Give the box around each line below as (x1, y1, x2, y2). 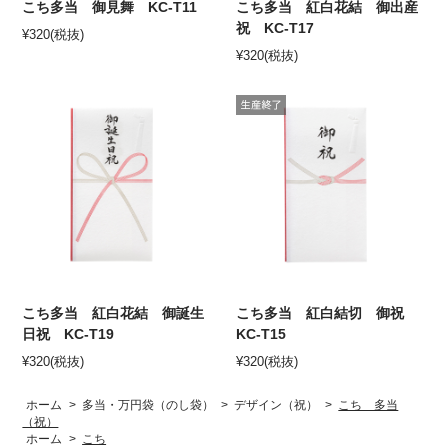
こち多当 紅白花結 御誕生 (22, 305, 205, 322)
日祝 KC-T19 (22, 326, 115, 343)
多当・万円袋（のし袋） (82, 398, 215, 413)
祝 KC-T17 (236, 19, 315, 36)
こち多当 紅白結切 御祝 (236, 305, 419, 322)
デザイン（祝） (234, 398, 319, 413)
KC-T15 (236, 326, 287, 343)
